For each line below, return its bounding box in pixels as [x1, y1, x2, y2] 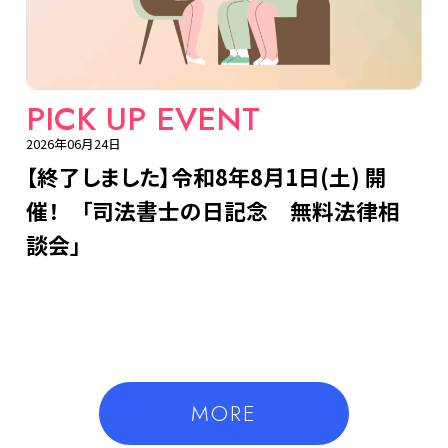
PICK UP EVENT [26, 94, 261, 142]
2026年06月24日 [26, 133, 122, 153]
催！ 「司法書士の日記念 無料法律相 [26, 194, 401, 226]
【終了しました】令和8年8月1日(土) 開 [26, 160, 388, 192]
